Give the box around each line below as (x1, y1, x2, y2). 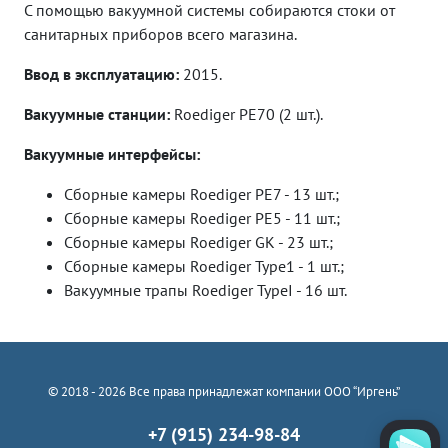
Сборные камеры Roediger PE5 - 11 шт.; (64, 208, 340, 228)
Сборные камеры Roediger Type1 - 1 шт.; (64, 256, 344, 276)
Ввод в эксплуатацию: (24, 64, 179, 84)
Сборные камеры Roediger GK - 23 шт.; (64, 232, 333, 252)
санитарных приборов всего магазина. (24, 24, 297, 44)
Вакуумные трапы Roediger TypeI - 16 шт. (64, 280, 347, 300)
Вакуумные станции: (24, 104, 170, 124)
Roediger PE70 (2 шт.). (170, 104, 323, 124)
